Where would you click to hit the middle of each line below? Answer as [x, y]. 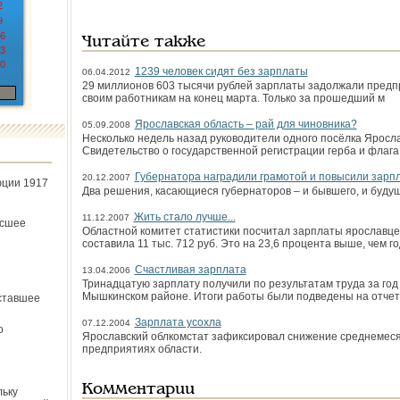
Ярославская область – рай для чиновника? [246, 124]
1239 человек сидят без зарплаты [221, 71]
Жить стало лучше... [184, 217]
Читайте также [143, 42]
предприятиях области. [142, 349]
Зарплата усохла [178, 322]
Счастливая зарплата [190, 270]
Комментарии [138, 390]
